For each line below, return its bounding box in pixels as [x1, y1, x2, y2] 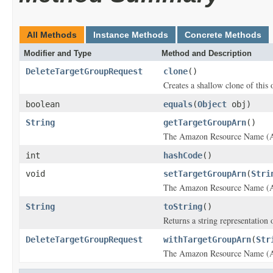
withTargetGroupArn [163, 235, 251, 244]
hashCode [163, 151, 202, 160]
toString [163, 202, 202, 211]
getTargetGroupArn [163, 118, 246, 127]
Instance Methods [93, 30, 168, 40]
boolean [26, 99, 60, 109]
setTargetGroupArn [163, 169, 246, 179]
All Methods [27, 30, 77, 40]
